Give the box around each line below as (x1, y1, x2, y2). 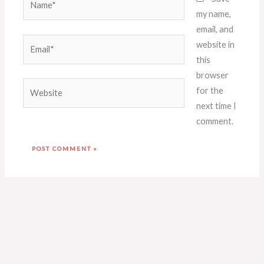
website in (196, 39, 235, 49)
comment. (196, 115, 233, 126)
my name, (196, 8, 231, 19)
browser (196, 70, 229, 80)
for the (196, 85, 223, 95)
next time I (196, 100, 236, 111)
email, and (196, 24, 233, 34)
